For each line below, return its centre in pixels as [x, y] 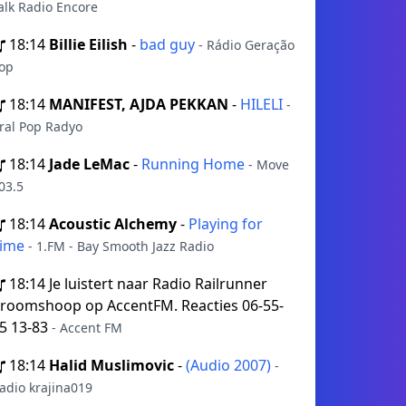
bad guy [169, 44]
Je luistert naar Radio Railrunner [158, 284]
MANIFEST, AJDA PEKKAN [139, 104]
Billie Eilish [88, 44]
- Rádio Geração [246, 45]
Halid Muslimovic [111, 365]
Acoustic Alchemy [113, 224]
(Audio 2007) [230, 365]
